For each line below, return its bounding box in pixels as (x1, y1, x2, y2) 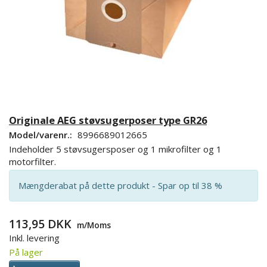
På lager (9, 246, 43, 258)
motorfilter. (9, 155, 56, 167)
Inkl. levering (9, 231, 60, 244)
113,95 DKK (9, 215, 74, 232)
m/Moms (74, 219, 111, 231)
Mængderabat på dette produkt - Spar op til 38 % (18, 179, 222, 191)
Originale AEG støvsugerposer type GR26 (9, 113, 207, 127)
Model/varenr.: (9, 128, 74, 141)
